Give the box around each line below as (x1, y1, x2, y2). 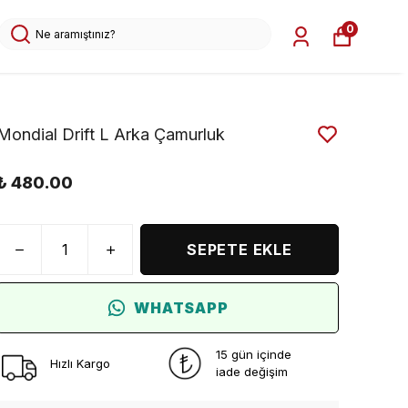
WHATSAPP (134, 299, 229, 317)
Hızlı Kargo (50, 355, 110, 371)
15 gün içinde (216, 347, 291, 362)
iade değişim (216, 364, 288, 379)
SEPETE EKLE (187, 240, 292, 259)
